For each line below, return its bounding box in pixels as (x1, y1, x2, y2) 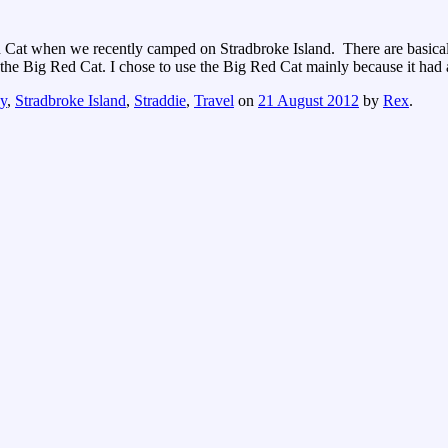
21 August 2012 (258, 91, 359, 109)
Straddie (134, 91, 186, 109)
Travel (194, 91, 234, 109)
